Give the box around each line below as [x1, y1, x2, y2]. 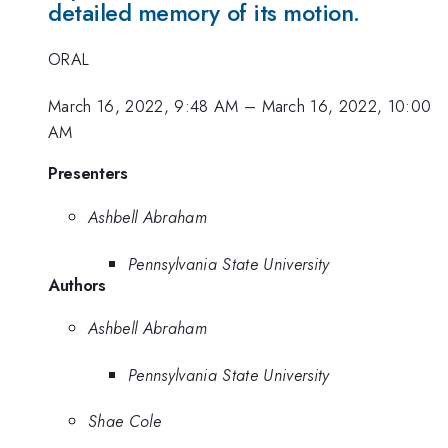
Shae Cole [88, 409, 161, 434]
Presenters [48, 161, 128, 186]
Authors [48, 272, 106, 297]
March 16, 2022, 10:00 [261, 93, 432, 118]
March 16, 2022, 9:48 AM [48, 93, 239, 118]
